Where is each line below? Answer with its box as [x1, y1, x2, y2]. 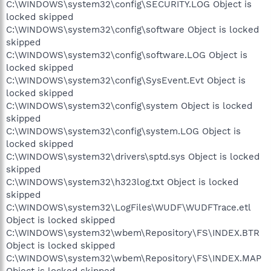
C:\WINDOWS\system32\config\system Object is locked [6, 100, 252, 111]
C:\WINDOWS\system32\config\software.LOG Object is [6, 50, 247, 60]
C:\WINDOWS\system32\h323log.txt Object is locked [6, 177, 238, 188]
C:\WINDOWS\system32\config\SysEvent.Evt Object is [6, 75, 246, 86]
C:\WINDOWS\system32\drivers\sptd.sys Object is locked [6, 151, 260, 162]
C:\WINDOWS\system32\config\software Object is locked [6, 24, 259, 35]
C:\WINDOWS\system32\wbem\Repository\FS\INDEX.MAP [6, 253, 261, 264]
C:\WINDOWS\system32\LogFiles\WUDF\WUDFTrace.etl [6, 202, 250, 213]
